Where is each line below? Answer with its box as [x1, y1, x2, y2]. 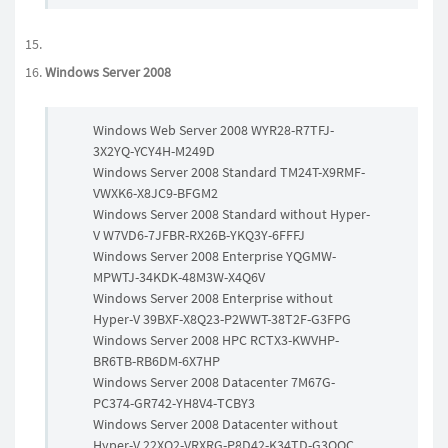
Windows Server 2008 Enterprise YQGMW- [93, 247, 336, 265]
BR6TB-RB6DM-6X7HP [93, 352, 220, 370]
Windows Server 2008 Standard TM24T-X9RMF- [93, 163, 365, 181]
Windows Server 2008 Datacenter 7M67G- [93, 373, 335, 391]
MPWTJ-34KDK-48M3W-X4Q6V [93, 268, 265, 286]
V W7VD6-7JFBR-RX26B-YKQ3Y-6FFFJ [93, 226, 305, 244]
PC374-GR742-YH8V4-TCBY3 [93, 394, 255, 412]
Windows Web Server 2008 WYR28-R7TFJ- [93, 121, 334, 139]
